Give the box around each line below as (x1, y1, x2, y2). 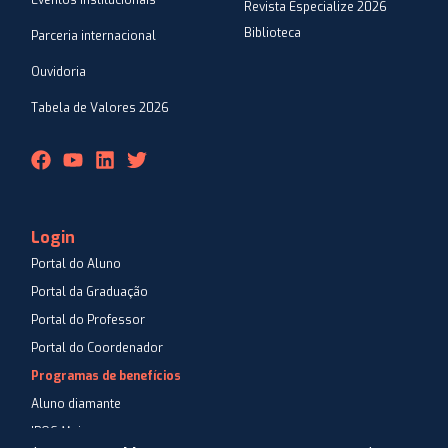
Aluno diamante (31, 396, 121, 413)
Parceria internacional (31, 28, 156, 45)
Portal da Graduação (31, 284, 148, 301)
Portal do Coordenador (31, 340, 163, 357)
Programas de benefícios (31, 368, 181, 385)
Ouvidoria (31, 64, 86, 81)
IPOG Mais (31, 424, 88, 441)
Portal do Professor (31, 312, 145, 329)
